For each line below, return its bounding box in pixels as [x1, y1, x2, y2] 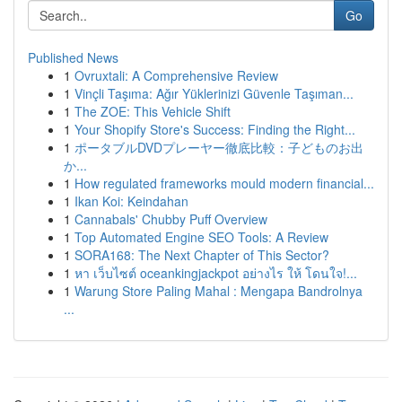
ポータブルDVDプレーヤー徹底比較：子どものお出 [74, 138, 363, 156]
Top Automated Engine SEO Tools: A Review [74, 228, 328, 246]
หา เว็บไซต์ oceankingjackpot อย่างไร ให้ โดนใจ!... [74, 264, 357, 282]
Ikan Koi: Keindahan [74, 192, 188, 210]
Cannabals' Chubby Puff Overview [74, 210, 267, 228]
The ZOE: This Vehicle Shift [74, 102, 231, 120]
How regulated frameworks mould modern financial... [74, 174, 374, 192]
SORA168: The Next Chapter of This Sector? [74, 246, 329, 264]
